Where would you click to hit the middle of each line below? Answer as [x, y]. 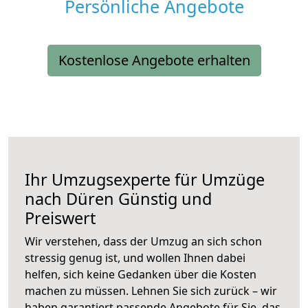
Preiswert [60, 218]
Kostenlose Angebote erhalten [154, 60]
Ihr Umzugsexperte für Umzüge [145, 180]
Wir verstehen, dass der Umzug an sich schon [143, 242]
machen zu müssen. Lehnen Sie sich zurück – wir [151, 291]
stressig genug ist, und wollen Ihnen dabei [135, 258]
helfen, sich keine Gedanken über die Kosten [141, 275]
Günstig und [163, 199]
